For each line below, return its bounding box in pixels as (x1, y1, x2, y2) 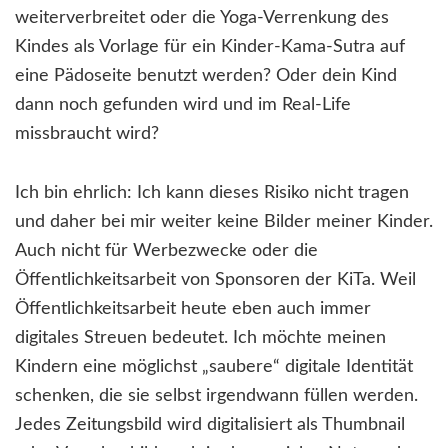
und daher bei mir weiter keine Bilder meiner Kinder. (15, 213, 433, 232)
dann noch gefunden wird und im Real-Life (15, 96, 351, 115)
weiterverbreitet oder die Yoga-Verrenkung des (15, 9, 389, 28)
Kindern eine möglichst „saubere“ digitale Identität (15, 358, 413, 377)
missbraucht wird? (15, 125, 159, 144)
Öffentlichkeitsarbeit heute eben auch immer (15, 300, 371, 319)
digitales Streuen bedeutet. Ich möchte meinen (15, 329, 386, 348)
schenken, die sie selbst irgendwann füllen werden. (15, 387, 418, 406)
